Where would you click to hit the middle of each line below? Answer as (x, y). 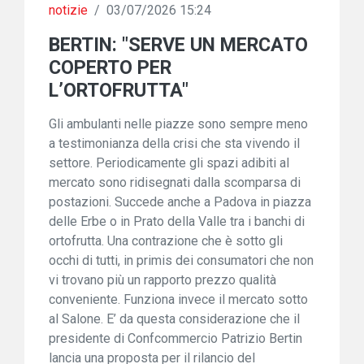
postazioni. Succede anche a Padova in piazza (180, 202)
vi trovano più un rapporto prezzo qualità (162, 280)
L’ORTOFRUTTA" (119, 90)
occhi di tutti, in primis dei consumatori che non (181, 260)
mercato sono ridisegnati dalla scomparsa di (175, 182)
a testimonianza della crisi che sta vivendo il (174, 143)
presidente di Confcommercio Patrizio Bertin (175, 338)
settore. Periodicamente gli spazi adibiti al (169, 163)
